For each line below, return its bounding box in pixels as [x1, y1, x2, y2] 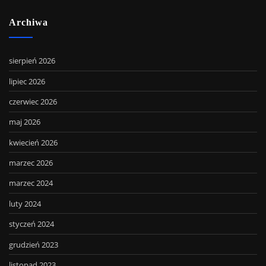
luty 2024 [9, 198, 41, 209]
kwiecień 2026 [9, 137, 58, 148]
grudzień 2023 [9, 239, 58, 250]
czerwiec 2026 [9, 96, 57, 107]
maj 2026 [9, 116, 40, 128]
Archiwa [9, 17, 48, 28]
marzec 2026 [9, 157, 53, 169]
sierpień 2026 [9, 55, 55, 66]
